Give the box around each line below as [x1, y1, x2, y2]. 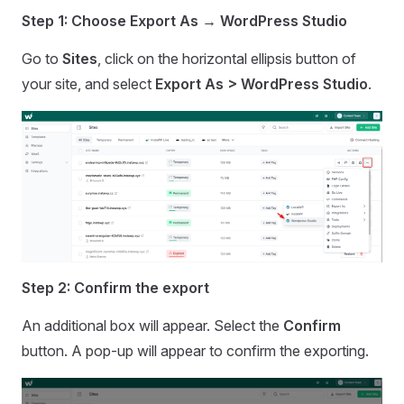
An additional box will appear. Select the [22, 316, 283, 335]
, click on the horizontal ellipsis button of [97, 50, 356, 69]
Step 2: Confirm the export [22, 278, 209, 297]
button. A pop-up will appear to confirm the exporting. [22, 341, 369, 360]
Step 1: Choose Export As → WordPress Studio [22, 12, 347, 31]
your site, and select [22, 75, 155, 94]
